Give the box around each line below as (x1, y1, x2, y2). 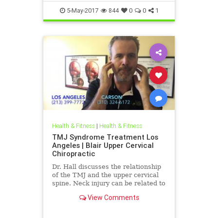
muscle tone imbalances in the (52, 187, 148, 195)
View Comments (86, 193, 139, 202)
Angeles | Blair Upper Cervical (52, 140, 154, 150)
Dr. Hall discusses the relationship (52, 163, 161, 170)
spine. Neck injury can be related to (52, 179, 165, 187)
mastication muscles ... (52, 196, 125, 203)
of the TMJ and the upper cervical (52, 171, 159, 179)
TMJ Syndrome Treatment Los (52, 132, 158, 142)
